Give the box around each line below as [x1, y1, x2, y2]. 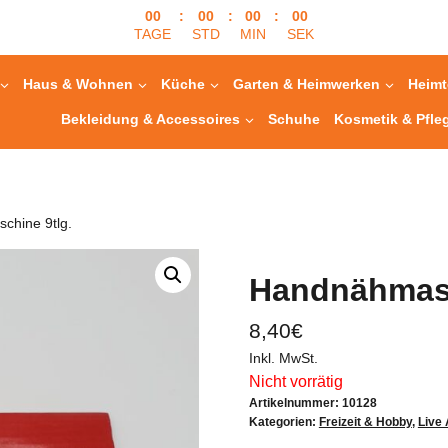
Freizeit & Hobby [318, 415, 412, 430]
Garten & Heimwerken [233, 76, 381, 93]
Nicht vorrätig [248, 373, 343, 391]
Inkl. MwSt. [248, 351, 318, 367]
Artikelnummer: [248, 396, 342, 411]
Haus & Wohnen [23, 76, 134, 93]
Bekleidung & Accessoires [61, 110, 241, 127]
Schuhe [268, 110, 321, 127]
